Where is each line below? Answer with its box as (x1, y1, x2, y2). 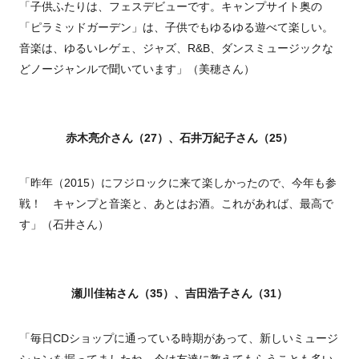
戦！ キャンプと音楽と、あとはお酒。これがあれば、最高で (19, 197, 333, 211)
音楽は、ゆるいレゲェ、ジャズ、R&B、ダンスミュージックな (19, 42, 333, 55)
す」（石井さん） (19, 218, 109, 232)
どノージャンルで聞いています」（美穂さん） (19, 63, 255, 76)
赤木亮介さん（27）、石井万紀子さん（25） (66, 131, 293, 145)
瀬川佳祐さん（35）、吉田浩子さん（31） (71, 287, 288, 301)
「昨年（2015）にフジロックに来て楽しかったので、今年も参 (19, 176, 337, 190)
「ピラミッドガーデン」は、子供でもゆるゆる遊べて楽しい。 (19, 21, 333, 34)
